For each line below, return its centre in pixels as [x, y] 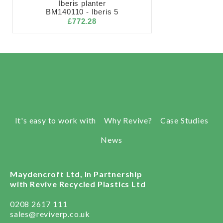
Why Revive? [128, 120]
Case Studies [184, 120]
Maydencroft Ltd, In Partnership [76, 174]
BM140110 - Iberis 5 [82, 11]
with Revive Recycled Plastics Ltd [78, 184]
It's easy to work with [56, 120]
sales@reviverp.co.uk [50, 214]
